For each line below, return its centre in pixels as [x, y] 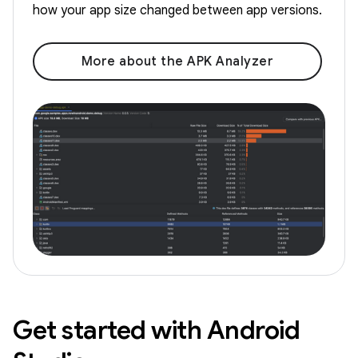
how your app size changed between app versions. [177, 10]
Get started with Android [156, 330]
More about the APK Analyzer [177, 61]
